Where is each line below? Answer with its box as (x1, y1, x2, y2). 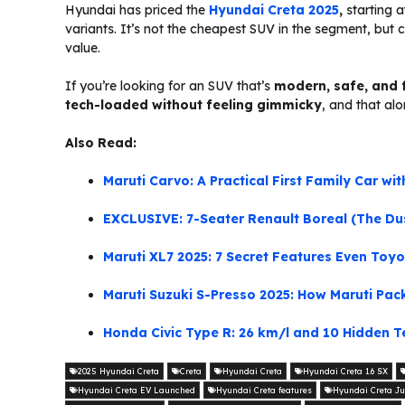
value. (65, 40, 100, 57)
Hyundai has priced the (65, 2, 205, 19)
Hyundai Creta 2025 (209, 2, 339, 19)
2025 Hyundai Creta (78, 366, 159, 377)
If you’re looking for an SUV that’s (65, 78, 274, 95)
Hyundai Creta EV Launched (78, 385, 195, 396)
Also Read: (65, 135, 137, 152)
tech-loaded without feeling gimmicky (65, 97, 322, 114)
